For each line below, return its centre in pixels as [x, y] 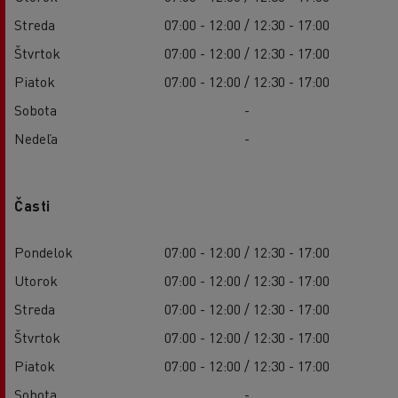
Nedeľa [36, 138]
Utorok [36, 280]
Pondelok [44, 251]
